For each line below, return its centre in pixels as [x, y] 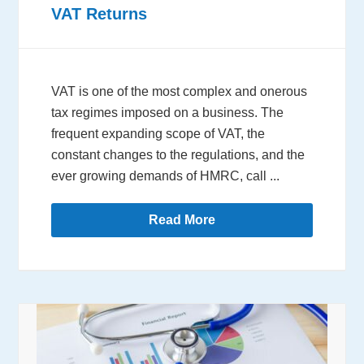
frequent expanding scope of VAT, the [158, 134]
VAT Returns [100, 14]
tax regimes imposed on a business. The [168, 113]
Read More [182, 220]
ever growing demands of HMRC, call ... [166, 176]
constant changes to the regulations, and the [178, 155]
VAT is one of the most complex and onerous [180, 92]
